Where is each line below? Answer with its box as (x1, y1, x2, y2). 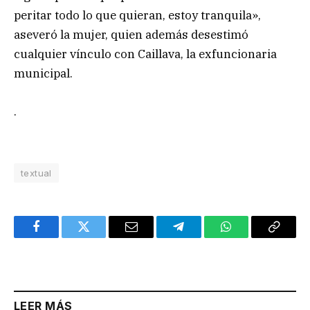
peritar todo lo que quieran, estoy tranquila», (14, 8, 261, 24)
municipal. (14, 66, 73, 82)
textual (21, 167, 52, 179)
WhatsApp (225, 230, 279, 244)
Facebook (35, 230, 84, 244)
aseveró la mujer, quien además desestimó (14, 27, 248, 43)
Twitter (82, 230, 119, 244)
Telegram (177, 230, 225, 244)
